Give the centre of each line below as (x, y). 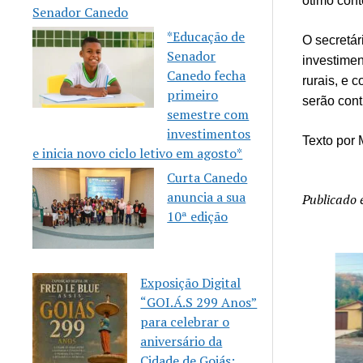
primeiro (193, 94)
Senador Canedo (81, 12)
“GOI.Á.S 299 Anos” (199, 302)
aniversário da (181, 341)
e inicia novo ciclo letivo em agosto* (138, 153)
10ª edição (198, 216)
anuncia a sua (207, 196)
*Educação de (206, 36)
